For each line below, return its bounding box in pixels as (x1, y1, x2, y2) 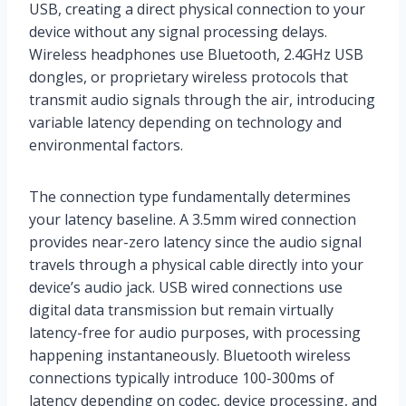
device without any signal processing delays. (29, 21, 327, 42)
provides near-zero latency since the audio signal (29, 231, 362, 252)
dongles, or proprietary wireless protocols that (29, 66, 348, 87)
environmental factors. (29, 134, 183, 155)
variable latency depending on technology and (29, 111, 342, 132)
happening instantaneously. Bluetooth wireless (29, 344, 351, 365)
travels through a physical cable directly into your (29, 254, 363, 275)
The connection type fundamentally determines (29, 186, 351, 207)
